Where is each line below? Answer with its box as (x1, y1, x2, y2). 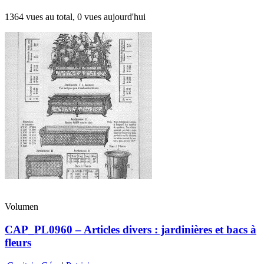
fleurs (5, 236, 31, 249)
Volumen (5, 202, 38, 212)
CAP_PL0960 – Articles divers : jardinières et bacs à (5, 223, 256, 236)
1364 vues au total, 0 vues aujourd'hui (5, 12, 146, 22)
